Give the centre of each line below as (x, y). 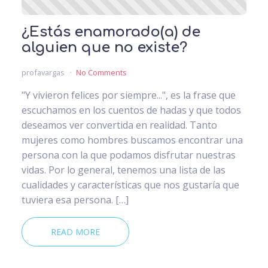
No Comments (101, 73)
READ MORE (75, 232)
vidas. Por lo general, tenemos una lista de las (124, 170)
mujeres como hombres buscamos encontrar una (132, 140)
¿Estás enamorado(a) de (111, 32)
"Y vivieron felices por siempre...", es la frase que (129, 95)
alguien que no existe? (104, 48)
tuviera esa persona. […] (75, 200)
